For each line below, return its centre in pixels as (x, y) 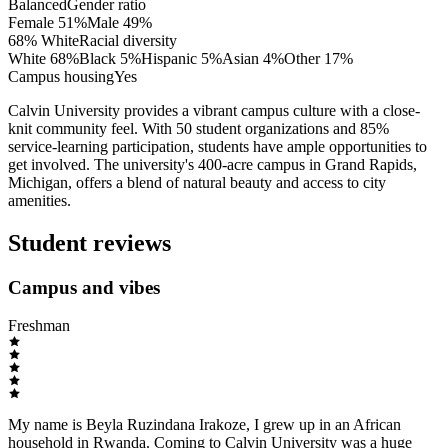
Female (31, 22)
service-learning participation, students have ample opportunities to (217, 146)
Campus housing (61, 76)
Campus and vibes (84, 287)
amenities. (39, 200)
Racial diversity (128, 40)
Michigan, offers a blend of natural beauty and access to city (197, 182)
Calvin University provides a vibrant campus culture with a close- (214, 110)
